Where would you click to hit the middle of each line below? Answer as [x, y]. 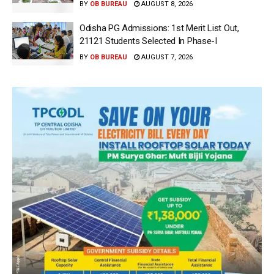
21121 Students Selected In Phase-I [148, 41]
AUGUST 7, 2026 [166, 57]
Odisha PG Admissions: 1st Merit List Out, [159, 28]
